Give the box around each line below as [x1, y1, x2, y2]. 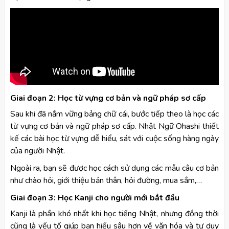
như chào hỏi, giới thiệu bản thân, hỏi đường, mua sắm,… [10, 174, 202, 186]
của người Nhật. [10, 145, 67, 156]
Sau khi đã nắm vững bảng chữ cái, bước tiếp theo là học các [10, 108, 219, 120]
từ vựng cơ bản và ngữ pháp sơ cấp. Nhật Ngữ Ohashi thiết [10, 120, 219, 132]
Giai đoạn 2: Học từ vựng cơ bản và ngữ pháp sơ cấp [10, 92, 206, 104]
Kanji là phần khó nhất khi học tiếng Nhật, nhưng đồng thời [10, 208, 219, 219]
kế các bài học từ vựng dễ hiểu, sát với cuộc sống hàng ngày [10, 132, 219, 144]
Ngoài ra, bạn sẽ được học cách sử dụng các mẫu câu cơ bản [10, 162, 219, 174]
